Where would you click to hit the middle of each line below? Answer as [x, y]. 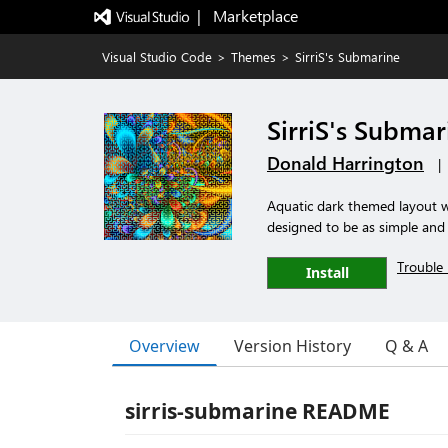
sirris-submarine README [257, 411]
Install [327, 272]
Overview [164, 345]
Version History [292, 346]
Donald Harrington [345, 163]
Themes [253, 56]
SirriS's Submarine [347, 56]
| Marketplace [247, 15]
